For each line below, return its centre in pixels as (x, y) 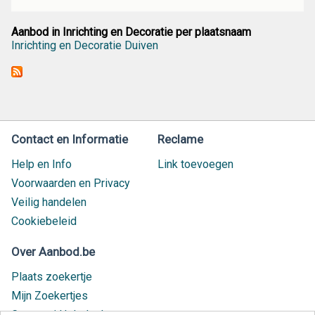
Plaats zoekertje (52, 277)
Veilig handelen (49, 202)
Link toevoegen (195, 164)
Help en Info (41, 164)
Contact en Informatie (70, 139)
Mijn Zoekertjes (50, 296)
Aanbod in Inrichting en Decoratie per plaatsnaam (131, 32)
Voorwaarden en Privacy (71, 183)
